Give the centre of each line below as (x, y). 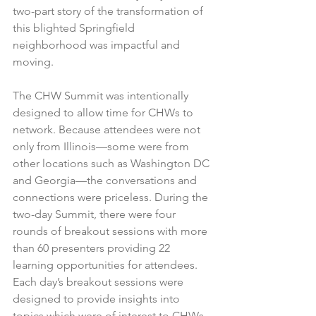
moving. (33, 61)
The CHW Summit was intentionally (102, 95)
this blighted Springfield (75, 28)
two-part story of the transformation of (109, 11)
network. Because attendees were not (108, 129)
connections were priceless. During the (112, 197)
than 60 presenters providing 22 (93, 248)
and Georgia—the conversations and (106, 180)
